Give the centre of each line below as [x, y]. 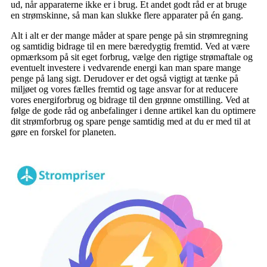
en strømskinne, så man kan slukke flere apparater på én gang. [127, 15]
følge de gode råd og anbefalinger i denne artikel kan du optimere [133, 110]
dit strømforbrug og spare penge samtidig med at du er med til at [131, 121]
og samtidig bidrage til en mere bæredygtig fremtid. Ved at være [130, 46]
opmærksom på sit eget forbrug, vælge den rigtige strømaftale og [132, 57]
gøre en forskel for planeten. [63, 132]
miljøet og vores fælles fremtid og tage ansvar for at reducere [124, 89]
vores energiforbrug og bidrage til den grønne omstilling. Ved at [130, 100]
